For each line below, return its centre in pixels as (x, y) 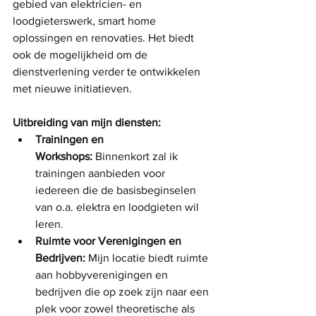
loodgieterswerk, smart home (86, 21)
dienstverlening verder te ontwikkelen (108, 72)
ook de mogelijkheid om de (81, 55)
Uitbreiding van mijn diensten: (87, 122)
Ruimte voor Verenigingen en (110, 241)
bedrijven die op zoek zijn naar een (123, 292)
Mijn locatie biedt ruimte (148, 258)
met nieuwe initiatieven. (72, 89)
